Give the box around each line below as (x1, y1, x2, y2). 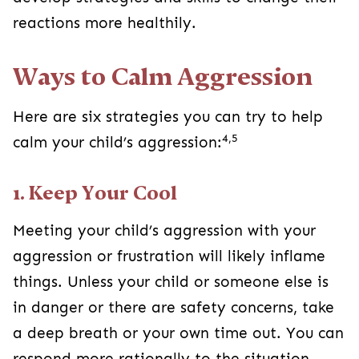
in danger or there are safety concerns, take (13, 298, 334, 317)
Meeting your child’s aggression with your (13, 221, 316, 240)
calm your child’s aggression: (13, 133, 222, 151)
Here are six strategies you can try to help (13, 107, 323, 126)
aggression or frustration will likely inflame (13, 247, 325, 265)
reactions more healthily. (13, 14, 196, 32)
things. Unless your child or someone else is (13, 272, 329, 291)
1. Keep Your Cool (13, 181, 177, 204)
